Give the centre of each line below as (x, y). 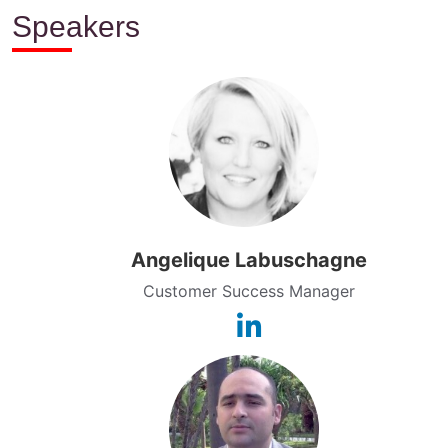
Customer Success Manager (249, 290)
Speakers (76, 26)
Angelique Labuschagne (249, 259)
